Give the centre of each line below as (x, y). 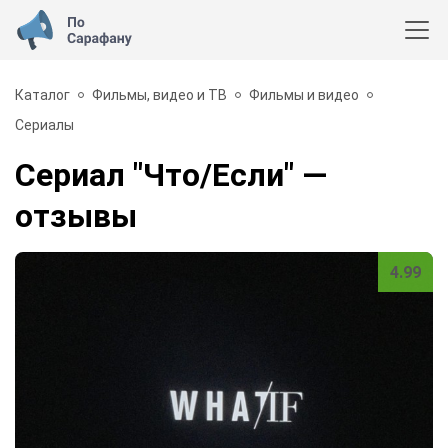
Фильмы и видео (304, 94)
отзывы (76, 216)
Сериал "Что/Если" (154, 175)
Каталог (42, 94)
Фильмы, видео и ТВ (159, 94)
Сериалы (44, 124)
